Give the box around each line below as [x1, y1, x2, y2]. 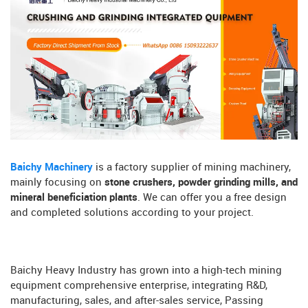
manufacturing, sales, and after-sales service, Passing [10, 295, 263, 307]
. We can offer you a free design [137, 192, 287, 203]
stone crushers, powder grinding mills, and [102, 177, 298, 188]
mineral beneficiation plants [10, 192, 137, 203]
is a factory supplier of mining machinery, [93, 162, 291, 173]
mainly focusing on [10, 177, 102, 188]
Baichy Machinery [10, 162, 93, 173]
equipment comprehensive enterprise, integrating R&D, [10, 280, 267, 291]
